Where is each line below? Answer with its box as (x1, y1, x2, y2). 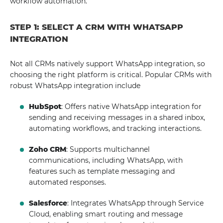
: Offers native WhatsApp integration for (61, 102, 202, 111)
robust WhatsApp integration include (10, 81, 140, 90)
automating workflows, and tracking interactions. (29, 124, 202, 133)
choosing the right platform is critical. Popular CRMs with (10, 70, 212, 79)
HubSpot (29, 102, 62, 111)
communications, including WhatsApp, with (29, 156, 183, 165)
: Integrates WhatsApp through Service (67, 199, 204, 208)
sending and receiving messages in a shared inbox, (29, 113, 206, 122)
